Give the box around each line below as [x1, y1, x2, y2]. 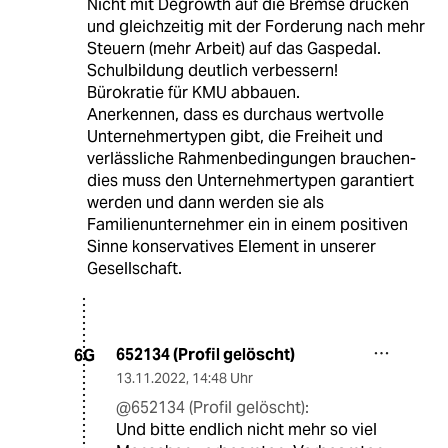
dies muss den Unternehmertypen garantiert [86, 170, 414, 192]
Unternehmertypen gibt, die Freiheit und [86, 126, 383, 148]
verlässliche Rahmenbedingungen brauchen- [86, 148, 416, 170]
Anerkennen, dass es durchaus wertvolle [86, 104, 384, 126]
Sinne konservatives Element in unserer [86, 236, 376, 258]
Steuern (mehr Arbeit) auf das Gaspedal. [86, 38, 381, 60]
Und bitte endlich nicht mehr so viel [116, 419, 377, 441]
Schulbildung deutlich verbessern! [86, 60, 338, 82]
